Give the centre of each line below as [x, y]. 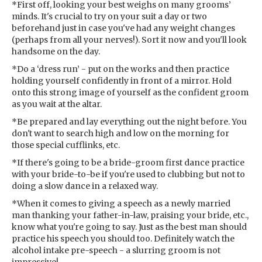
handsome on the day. [56, 52]
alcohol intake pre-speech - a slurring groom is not [116, 251]
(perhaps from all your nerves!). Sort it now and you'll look [129, 40]
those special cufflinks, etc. [66, 145]
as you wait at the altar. [57, 104]
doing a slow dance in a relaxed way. [85, 186]
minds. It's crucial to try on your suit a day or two [109, 17]
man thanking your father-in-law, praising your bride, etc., [130, 216]
